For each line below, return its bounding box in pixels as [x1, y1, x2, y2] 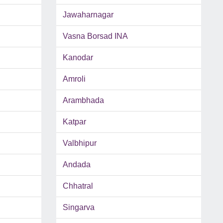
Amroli [62, 75, 86, 84]
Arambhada [62, 96, 104, 105]
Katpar [62, 117, 86, 126]
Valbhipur [62, 139, 97, 148]
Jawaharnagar [62, 10, 113, 19]
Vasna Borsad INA [62, 32, 128, 41]
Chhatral [62, 182, 93, 191]
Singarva [62, 203, 95, 212]
